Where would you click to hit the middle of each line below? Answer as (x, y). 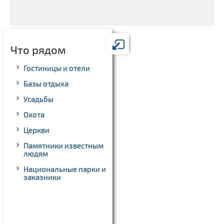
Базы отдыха (46, 83)
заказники (42, 177)
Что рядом (38, 49)
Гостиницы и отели (57, 68)
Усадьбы (38, 99)
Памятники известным (63, 145)
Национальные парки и (65, 169)
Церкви (36, 130)
